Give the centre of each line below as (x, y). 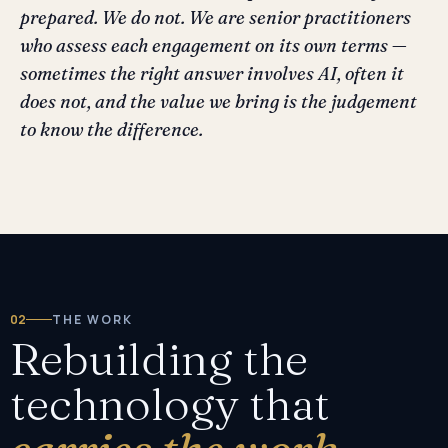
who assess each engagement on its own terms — (213, 45)
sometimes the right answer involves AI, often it (212, 73)
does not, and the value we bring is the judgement (218, 101)
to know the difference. (111, 129)
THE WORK (92, 319)
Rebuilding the (159, 358)
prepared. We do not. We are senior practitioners (215, 17)
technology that (170, 403)
